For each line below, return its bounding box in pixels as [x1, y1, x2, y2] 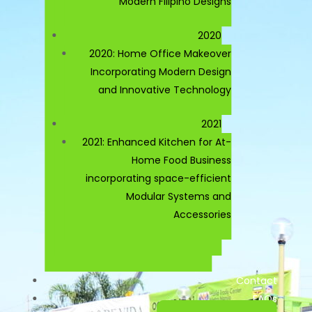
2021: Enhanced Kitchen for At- [82, 134, 232, 149]
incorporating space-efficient [86, 171, 232, 185]
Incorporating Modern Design [91, 64, 232, 79]
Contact [235, 273, 277, 288]
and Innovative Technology [98, 82, 232, 97]
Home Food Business [132, 153, 232, 167]
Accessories [173, 207, 232, 221]
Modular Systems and [126, 189, 232, 203]
